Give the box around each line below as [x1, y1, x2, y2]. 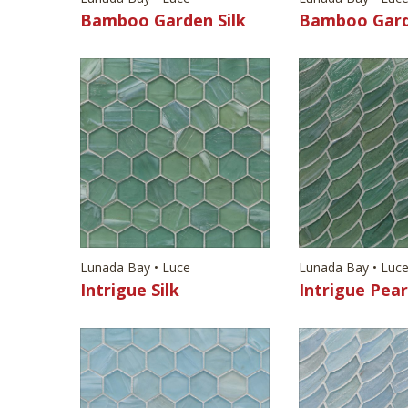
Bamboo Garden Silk [80, 8, 246, 31]
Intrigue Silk [80, 278, 179, 301]
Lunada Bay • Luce [80, 258, 190, 276]
